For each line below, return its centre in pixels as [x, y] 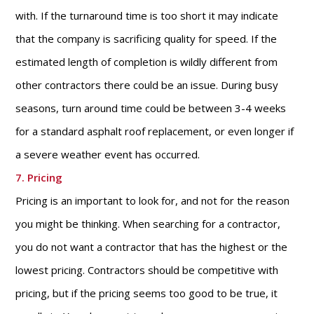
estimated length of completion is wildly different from [147, 62]
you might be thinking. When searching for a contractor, [148, 224]
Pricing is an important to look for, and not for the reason [153, 200]
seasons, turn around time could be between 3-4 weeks [151, 108]
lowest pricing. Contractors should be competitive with [147, 270]
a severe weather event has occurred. [108, 154]
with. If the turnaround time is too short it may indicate [147, 15]
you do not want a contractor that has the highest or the [152, 247]
